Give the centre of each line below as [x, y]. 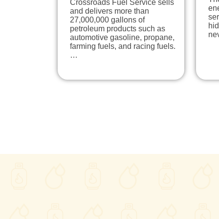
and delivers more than [109, 11]
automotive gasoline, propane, [122, 37]
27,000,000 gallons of [107, 20]
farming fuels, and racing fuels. [123, 46]
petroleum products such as [118, 28]
